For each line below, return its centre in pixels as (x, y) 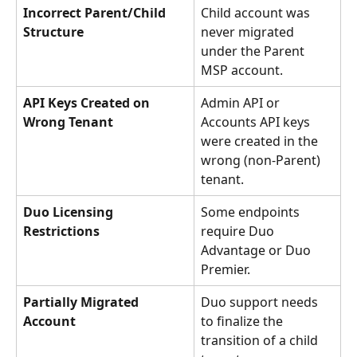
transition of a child (261, 340)
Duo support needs (261, 302)
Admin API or (242, 102)
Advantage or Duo (257, 250)
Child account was (257, 12)
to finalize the (243, 321)
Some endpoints (252, 212)
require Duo (239, 231)
